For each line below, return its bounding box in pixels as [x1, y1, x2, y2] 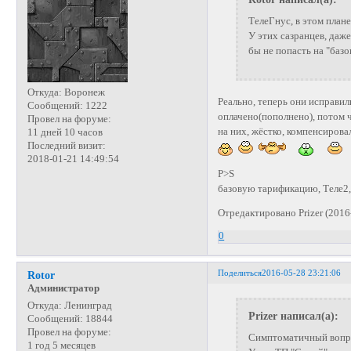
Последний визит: [27, 140, 106, 152]
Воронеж [61, 87, 105, 99]
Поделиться [218, 268, 262, 278]
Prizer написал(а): [248, 309, 338, 323]
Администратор [27, 282, 100, 294]
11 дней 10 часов [27, 127, 103, 139]
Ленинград [61, 299, 112, 311]
